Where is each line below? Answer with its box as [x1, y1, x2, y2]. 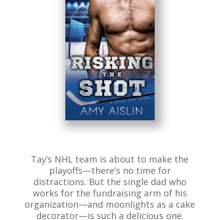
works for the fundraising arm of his [32, 187, 187, 199]
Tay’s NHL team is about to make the [31, 153, 189, 165]
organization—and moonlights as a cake [25, 198, 195, 211]
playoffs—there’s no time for [49, 165, 171, 177]
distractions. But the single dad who [33, 176, 187, 188]
